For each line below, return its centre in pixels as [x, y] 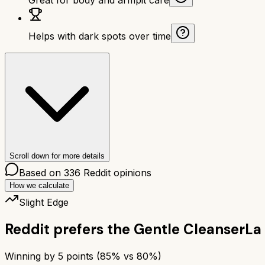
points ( [82, 256]
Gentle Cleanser [189, 229]
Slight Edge [44, 202]
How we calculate [39, 185]
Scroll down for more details [57, 156]
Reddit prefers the [67, 229]
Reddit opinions [116, 172]
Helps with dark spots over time [100, 36]
